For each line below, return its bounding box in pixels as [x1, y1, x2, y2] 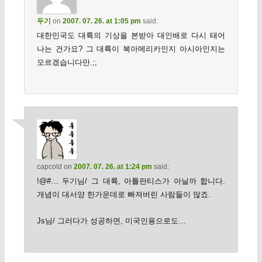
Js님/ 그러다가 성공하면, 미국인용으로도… [36, 216, 186, 225]
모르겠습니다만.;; [36, 57, 97, 67]
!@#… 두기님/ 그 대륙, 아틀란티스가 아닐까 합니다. [36, 177, 226, 186]
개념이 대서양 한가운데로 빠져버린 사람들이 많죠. [36, 190, 211, 199]
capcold [36, 163, 62, 171]
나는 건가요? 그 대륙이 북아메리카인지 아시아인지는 [36, 44, 226, 53]
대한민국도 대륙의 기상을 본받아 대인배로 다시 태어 [36, 30, 226, 40]
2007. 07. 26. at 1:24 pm [73, 163, 152, 171]
